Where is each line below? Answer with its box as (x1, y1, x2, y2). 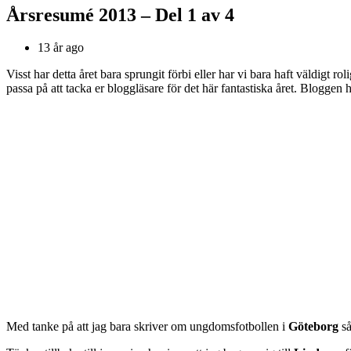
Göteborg (288, 320, 338, 334)
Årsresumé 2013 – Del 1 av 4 (6, 4, 234, 25)
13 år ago (38, 41, 84, 55)
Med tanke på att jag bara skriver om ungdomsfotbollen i (6, 320, 288, 334)
